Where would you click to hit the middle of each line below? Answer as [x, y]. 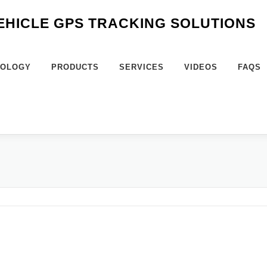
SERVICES [142, 67]
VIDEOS [201, 67]
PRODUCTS [75, 67]
